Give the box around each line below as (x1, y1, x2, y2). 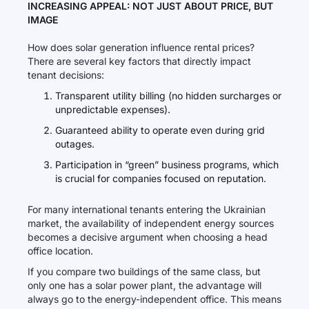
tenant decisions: (28, 69, 104, 81)
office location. (28, 245, 93, 257)
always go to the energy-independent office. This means (28, 293, 281, 305)
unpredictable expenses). (55, 103, 170, 115)
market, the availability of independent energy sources (28, 217, 274, 229)
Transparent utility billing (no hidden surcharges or (55, 90, 281, 101)
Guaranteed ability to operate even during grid (55, 124, 265, 136)
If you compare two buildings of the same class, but (28, 266, 261, 277)
